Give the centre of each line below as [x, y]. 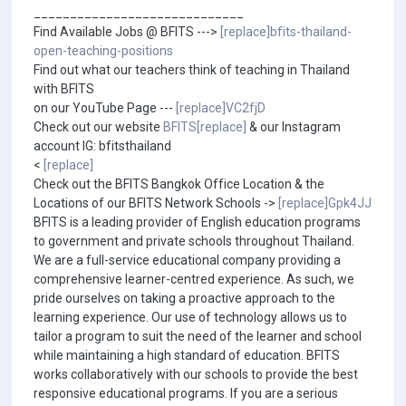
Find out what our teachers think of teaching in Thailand [192, 70]
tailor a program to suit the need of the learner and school [198, 336]
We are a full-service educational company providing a [187, 260]
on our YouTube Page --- [105, 108]
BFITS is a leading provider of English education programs [197, 222]
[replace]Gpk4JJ [325, 203]
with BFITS [64, 89]
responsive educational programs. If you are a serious [186, 393]
